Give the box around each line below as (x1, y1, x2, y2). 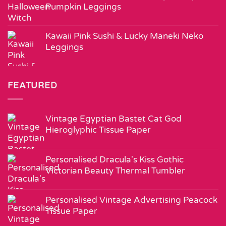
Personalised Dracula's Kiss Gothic (45, 154, 184, 165)
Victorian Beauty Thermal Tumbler (45, 165, 185, 176)
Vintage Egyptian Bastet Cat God (45, 114, 182, 124)
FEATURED (8, 80, 58, 91)
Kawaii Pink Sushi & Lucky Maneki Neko (45, 30, 203, 41)
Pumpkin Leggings (45, 1, 121, 12)
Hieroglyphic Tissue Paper (45, 125, 151, 135)
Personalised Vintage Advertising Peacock (45, 195, 217, 205)
